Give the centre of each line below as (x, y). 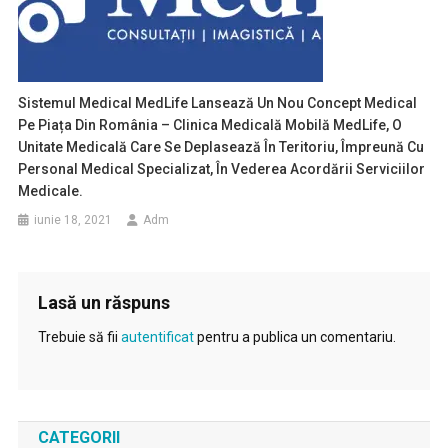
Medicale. (51, 191)
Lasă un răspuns (103, 302)
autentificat (157, 337)
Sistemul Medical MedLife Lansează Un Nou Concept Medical (218, 103)
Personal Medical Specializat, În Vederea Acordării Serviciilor (222, 169)
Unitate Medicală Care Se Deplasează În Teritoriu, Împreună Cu (221, 147)
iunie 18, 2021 (73, 220)
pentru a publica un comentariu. (294, 337)
